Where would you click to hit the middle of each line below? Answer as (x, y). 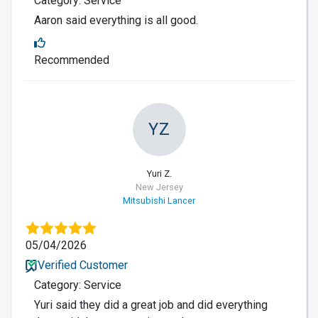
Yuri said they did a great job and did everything (151, 305)
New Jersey (159, 187)
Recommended (72, 60)
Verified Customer (82, 265)
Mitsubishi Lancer (159, 200)
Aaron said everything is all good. (116, 20)
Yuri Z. (159, 173)
